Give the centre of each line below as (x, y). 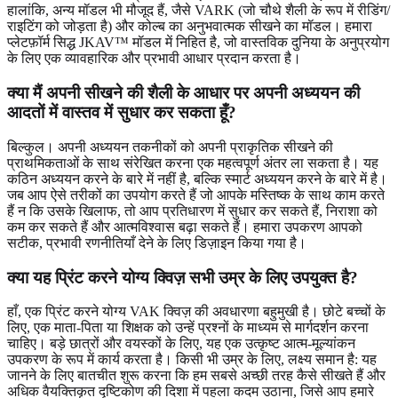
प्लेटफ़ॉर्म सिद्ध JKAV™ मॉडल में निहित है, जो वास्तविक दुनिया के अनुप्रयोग (198, 43)
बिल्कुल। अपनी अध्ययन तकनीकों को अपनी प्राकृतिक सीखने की (170, 147)
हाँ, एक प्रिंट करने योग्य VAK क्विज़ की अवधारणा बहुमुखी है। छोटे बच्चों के (196, 312)
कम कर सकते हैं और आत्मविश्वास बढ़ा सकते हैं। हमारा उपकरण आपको (185, 227)
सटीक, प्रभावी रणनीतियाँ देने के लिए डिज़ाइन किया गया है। (157, 243)
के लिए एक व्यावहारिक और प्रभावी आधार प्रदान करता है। (154, 59)
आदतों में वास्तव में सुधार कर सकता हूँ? (122, 113)
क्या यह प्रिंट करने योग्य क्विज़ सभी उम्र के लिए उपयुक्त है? (183, 277)
